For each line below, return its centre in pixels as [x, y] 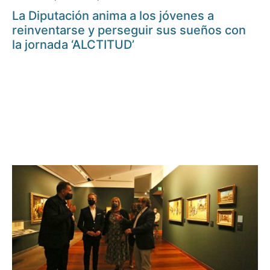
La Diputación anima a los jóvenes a [113, 16]
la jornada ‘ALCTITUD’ [73, 45]
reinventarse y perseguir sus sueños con [129, 30]
